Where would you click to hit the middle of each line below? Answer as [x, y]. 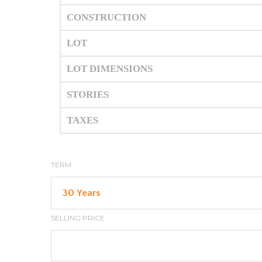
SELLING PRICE [78, 218]
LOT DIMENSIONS [110, 69]
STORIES [88, 95]
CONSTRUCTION [106, 18]
